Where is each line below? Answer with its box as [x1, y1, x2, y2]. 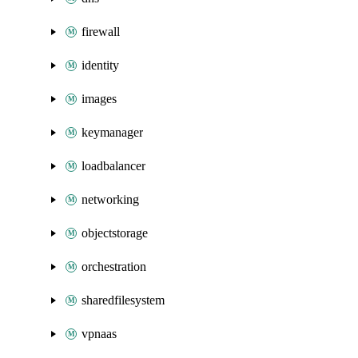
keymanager [82, 125, 143, 139]
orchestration [82, 260, 146, 273]
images [82, 92, 117, 105]
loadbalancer [82, 159, 145, 173]
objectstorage [82, 226, 148, 240]
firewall [82, 25, 120, 38]
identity [82, 58, 119, 72]
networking [82, 193, 139, 206]
